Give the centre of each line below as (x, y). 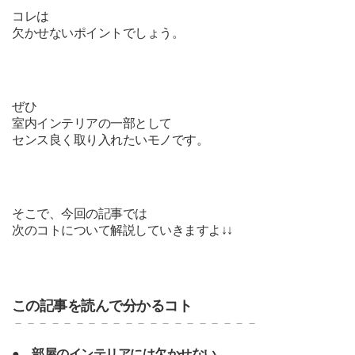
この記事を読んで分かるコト (102, 305)
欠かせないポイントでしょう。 (98, 32)
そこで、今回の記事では (80, 213)
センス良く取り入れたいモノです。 (111, 139)
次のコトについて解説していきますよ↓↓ (122, 230)
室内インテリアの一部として (92, 123)
